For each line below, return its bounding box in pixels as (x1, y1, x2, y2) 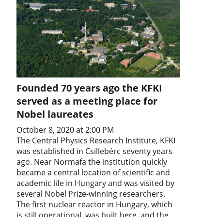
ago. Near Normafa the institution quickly (16, 156, 168, 168)
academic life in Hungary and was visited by (16, 178, 175, 189)
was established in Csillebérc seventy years (16, 146, 173, 157)
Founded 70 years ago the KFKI (16, 81, 163, 95)
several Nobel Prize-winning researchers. (16, 188, 166, 200)
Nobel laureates (16, 108, 94, 121)
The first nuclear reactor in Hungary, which (16, 199, 173, 210)
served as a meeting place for (16, 94, 158, 108)
